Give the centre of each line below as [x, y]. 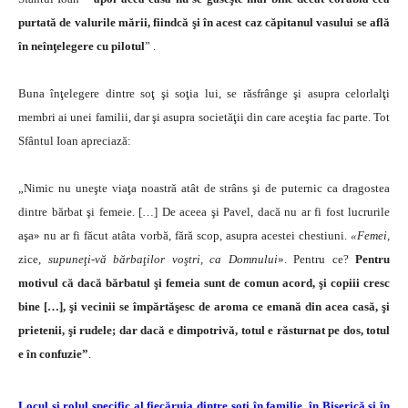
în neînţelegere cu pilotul [82, 46]
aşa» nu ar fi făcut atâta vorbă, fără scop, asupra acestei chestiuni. [184, 235]
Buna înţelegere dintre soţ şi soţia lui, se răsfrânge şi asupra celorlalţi [204, 93]
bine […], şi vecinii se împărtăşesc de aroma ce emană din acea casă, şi [204, 306]
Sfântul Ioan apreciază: [75, 140]
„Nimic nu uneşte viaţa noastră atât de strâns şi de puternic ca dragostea [204, 188]
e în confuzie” [53, 353]
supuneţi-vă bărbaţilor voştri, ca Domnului [163, 259]
